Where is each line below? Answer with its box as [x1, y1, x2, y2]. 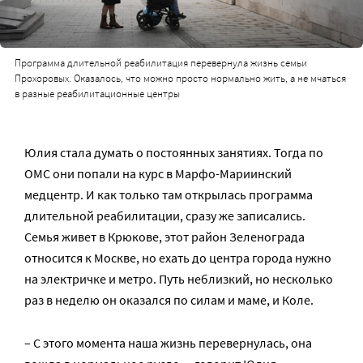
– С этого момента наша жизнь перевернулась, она [24, 334, 312, 351]
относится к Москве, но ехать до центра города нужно [24, 249, 331, 266]
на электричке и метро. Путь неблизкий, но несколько [24, 270, 333, 287]
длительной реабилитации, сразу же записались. [24, 207, 305, 224]
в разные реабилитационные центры [14, 87, 180, 101]
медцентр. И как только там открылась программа [24, 186, 313, 203]
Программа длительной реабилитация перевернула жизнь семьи [14, 56, 307, 70]
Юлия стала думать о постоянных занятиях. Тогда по [24, 143, 323, 160]
